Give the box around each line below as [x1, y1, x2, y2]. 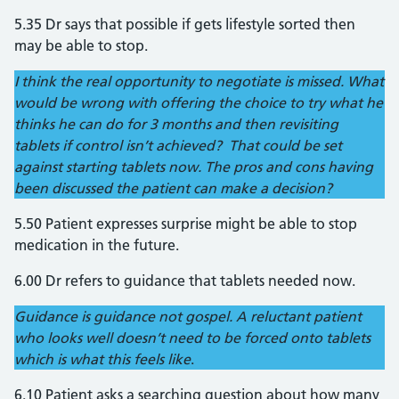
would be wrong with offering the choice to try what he [14, 94, 383, 111]
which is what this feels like [14, 350, 191, 368]
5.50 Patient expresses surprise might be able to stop [14, 215, 357, 232]
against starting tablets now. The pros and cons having [14, 158, 373, 175]
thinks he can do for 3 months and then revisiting [14, 115, 338, 133]
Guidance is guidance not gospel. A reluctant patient [14, 307, 362, 325]
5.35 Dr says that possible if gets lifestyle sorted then [14, 15, 355, 33]
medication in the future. [14, 236, 179, 254]
